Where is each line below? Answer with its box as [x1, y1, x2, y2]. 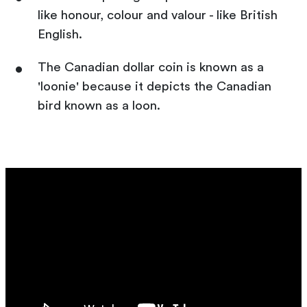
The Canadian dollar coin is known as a [38, 60, 264, 74]
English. [38, 27, 82, 41]
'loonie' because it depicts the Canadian [38, 79, 271, 93]
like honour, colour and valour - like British [38, 8, 278, 22]
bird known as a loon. [38, 99, 160, 112]
